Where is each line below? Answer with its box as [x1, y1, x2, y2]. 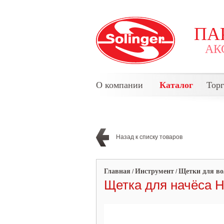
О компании [96, 80, 143, 90]
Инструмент [135, 167, 174, 175]
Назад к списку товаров [116, 133, 182, 140]
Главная [104, 167, 130, 175]
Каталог [159, 80, 193, 90]
